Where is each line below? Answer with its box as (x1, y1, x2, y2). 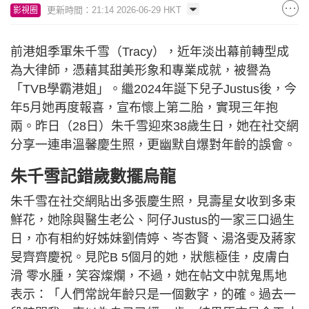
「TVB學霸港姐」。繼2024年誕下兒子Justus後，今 (10, 82, 297, 97)
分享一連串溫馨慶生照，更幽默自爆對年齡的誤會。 (10, 138, 296, 152)
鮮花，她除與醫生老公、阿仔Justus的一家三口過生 (10, 213, 295, 228)
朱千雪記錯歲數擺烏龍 (10, 167, 176, 186)
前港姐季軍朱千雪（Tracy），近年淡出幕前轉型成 (10, 45, 289, 59)
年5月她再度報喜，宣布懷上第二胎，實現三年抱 (10, 101, 278, 115)
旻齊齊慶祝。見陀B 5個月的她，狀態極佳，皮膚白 (10, 250, 290, 265)
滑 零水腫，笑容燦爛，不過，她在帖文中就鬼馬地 (10, 269, 287, 283)
